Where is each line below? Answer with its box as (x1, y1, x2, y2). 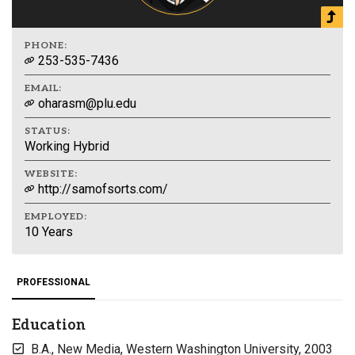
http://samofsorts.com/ (35, 181, 168, 197)
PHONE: (25, 40, 67, 52)
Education (12, 317, 86, 334)
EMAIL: (25, 82, 62, 94)
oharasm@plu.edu (35, 96, 136, 111)
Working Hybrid (25, 139, 109, 154)
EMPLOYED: (25, 211, 87, 223)
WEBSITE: (25, 168, 78, 180)
